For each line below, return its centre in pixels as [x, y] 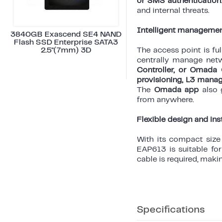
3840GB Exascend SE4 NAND [66, 34]
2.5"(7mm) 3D [66, 50]
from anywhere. [165, 100]
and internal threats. [173, 10]
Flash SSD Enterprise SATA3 [66, 42]
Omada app [176, 90]
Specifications [171, 210]
